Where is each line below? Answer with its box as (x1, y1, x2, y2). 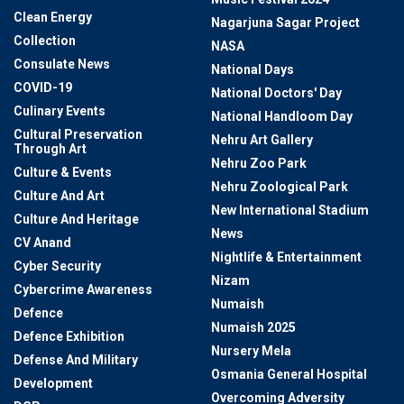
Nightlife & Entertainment (211, 250, 362, 265)
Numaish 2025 (211, 320, 296, 335)
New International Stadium (211, 203, 369, 218)
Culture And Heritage (14, 212, 139, 227)
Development (14, 376, 93, 391)
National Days (211, 62, 294, 78)
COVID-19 (14, 80, 72, 96)
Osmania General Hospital (211, 367, 367, 382)
